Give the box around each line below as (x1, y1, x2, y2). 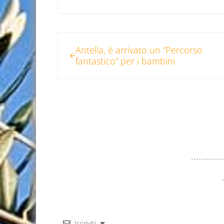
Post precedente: (56, 32, 127, 45)
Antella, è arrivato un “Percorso (75, 44, 203, 56)
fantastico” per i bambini (75, 55, 175, 67)
